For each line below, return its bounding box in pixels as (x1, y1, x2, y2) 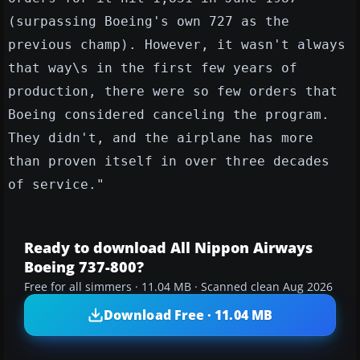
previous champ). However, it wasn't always (8, 37, 346, 53)
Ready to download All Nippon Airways (24, 238, 313, 258)
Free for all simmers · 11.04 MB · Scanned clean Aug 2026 (24, 280, 333, 295)
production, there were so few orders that (8, 84, 337, 100)
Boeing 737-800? (24, 257, 144, 277)
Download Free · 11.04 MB (104, 305, 272, 324)
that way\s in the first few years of (8, 60, 297, 76)
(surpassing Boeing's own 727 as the (8, 14, 289, 30)
